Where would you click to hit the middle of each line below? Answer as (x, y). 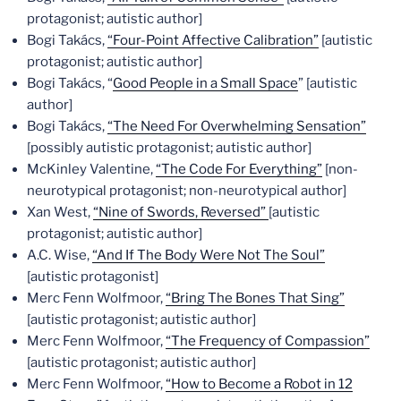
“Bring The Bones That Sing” (255, 298)
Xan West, (60, 212)
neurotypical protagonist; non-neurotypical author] (187, 191)
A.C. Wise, (60, 255)
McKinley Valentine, (91, 169)
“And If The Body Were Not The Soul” (209, 255)
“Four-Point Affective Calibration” (213, 40)
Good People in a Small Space (205, 83)
